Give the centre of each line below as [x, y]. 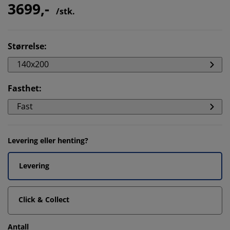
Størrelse [26, 46]
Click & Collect [44, 199]
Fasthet [23, 88]
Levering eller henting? [48, 140]
